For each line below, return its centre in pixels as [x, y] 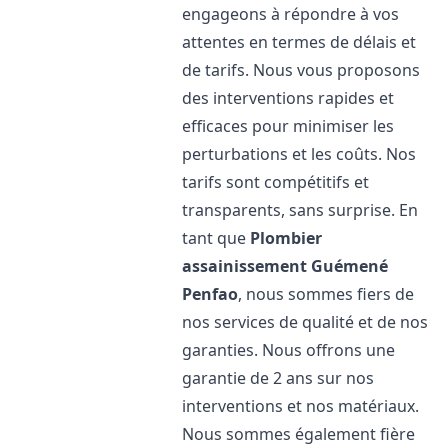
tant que [216, 238]
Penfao [210, 294]
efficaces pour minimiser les [288, 126]
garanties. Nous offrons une [289, 350]
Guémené [350, 266]
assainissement [245, 266]
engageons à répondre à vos [291, 14]
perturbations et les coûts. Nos [299, 154]
